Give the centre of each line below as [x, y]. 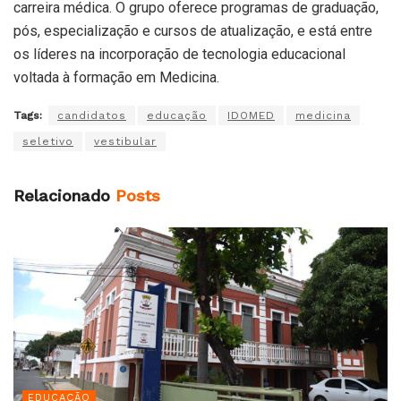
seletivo [48, 142]
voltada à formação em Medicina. [116, 78]
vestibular [125, 142]
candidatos [92, 116]
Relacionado [62, 196]
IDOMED [251, 116]
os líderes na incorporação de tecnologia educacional [179, 55]
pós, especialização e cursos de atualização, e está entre [193, 31]
